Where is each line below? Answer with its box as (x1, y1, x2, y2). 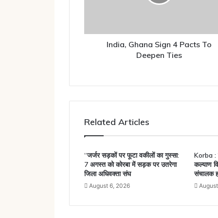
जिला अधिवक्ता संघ (84, 169, 131, 178)
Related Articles (84, 116, 149, 127)
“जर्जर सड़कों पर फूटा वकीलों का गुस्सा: (84, 150, 179, 160)
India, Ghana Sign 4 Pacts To (107, 39, 212, 49)
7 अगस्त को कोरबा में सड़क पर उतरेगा (84, 160, 177, 169)
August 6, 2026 (89, 182, 130, 189)
